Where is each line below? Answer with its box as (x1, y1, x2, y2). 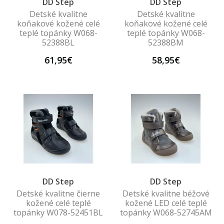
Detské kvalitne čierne (16, 187, 100, 199)
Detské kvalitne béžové (122, 187, 209, 199)
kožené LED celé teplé (124, 197, 207, 208)
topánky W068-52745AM (119, 206, 212, 218)
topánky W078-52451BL (13, 206, 103, 218)
